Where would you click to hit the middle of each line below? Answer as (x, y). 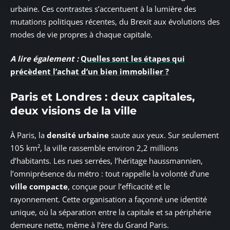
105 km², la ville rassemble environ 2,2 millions (94, 148)
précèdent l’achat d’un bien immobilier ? (90, 72)
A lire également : (44, 59)
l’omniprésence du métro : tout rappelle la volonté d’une (110, 174)
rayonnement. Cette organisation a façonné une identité (109, 199)
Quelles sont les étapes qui (133, 59)
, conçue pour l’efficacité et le (119, 187)
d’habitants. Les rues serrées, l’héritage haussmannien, (107, 161)
